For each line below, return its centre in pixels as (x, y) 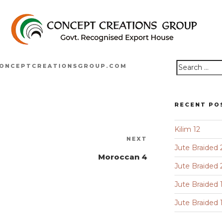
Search (186, 75)
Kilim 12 (188, 130)
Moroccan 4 (123, 157)
